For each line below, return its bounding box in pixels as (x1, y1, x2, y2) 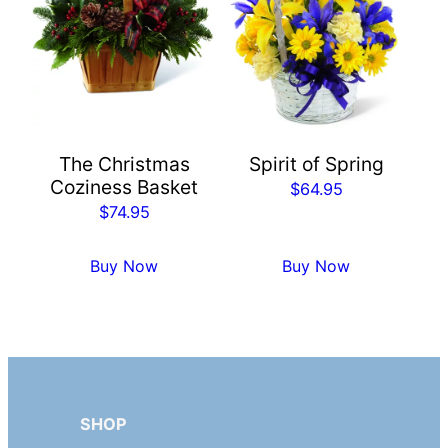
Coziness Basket (50, 175, 199, 200)
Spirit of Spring (248, 152, 384, 177)
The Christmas (58, 152, 190, 177)
